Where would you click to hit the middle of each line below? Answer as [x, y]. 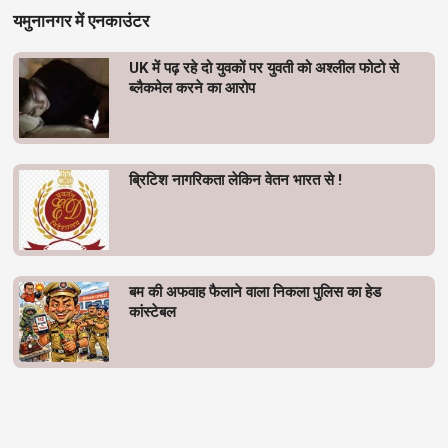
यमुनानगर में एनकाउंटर [81, 20]
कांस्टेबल [152, 311]
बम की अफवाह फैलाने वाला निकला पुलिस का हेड [255, 291]
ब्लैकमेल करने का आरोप [192, 87]
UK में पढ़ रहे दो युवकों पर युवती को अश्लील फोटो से [264, 67]
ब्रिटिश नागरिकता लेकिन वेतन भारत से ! [235, 179]
